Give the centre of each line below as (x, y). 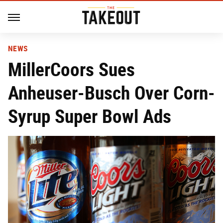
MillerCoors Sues (71, 69)
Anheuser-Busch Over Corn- (111, 93)
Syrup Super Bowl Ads (90, 116)
